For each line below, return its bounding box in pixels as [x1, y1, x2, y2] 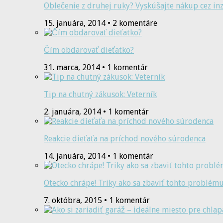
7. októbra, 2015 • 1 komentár [44, 196, 150, 206]
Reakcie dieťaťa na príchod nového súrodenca [44, 134, 206, 144]
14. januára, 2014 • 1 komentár [44, 151, 153, 161]
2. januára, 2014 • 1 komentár [44, 107, 149, 117]
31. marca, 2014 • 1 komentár [44, 63, 148, 73]
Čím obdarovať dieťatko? [44, 45, 134, 55]
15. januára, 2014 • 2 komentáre [44, 18, 157, 28]
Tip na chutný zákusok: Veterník [44, 90, 157, 100]
